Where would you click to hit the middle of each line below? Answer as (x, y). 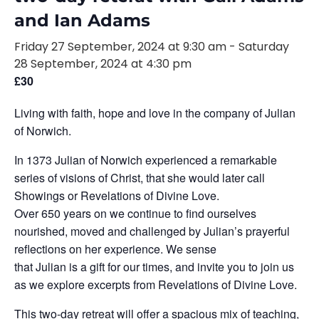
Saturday (264, 47)
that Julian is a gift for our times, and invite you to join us (154, 267)
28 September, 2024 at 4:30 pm (103, 64)
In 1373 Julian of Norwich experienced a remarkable (146, 160)
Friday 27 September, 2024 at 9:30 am (120, 47)
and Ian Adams (82, 20)
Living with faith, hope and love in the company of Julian (155, 113)
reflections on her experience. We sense (115, 249)
